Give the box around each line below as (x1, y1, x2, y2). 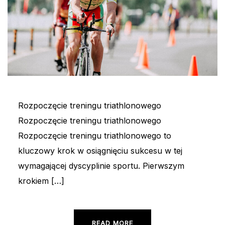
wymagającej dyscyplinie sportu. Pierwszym (18, 161, 184, 171)
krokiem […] (18, 176, 64, 186)
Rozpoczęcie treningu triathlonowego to (18, 131, 171, 141)
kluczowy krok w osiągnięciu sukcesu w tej (18, 146, 182, 156)
